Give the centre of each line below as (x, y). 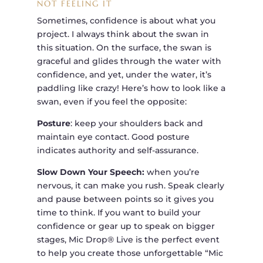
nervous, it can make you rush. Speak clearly (130, 186)
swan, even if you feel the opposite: (112, 102)
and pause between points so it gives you (125, 199)
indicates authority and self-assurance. (117, 151)
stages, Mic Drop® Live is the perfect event (128, 240)
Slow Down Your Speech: (90, 172)
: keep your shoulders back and (136, 124)
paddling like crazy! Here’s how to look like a (131, 88)
